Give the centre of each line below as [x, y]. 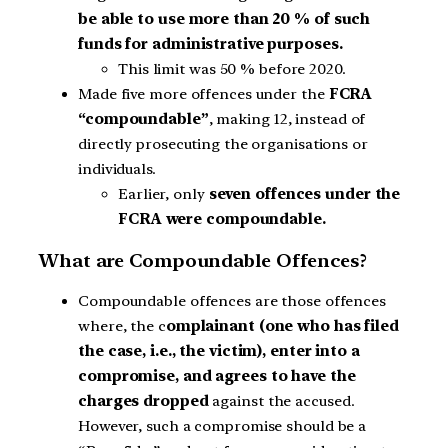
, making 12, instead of [287, 118]
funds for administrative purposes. [210, 43]
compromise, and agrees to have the [217, 375]
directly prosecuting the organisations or [223, 143]
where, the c [122, 325]
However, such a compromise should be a [222, 425]
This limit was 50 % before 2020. [232, 68]
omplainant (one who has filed [282, 325]
